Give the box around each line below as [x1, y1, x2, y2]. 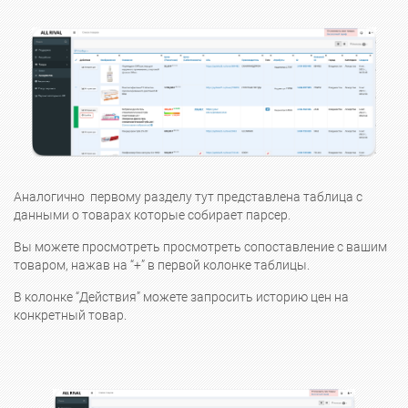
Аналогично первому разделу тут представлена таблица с [14, 189, 362, 206]
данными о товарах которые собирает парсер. [14, 208, 293, 224]
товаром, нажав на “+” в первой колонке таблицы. [14, 258, 310, 274]
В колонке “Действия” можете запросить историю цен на [14, 290, 349, 306]
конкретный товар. [14, 308, 129, 324]
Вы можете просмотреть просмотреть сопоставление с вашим [14, 240, 387, 256]
